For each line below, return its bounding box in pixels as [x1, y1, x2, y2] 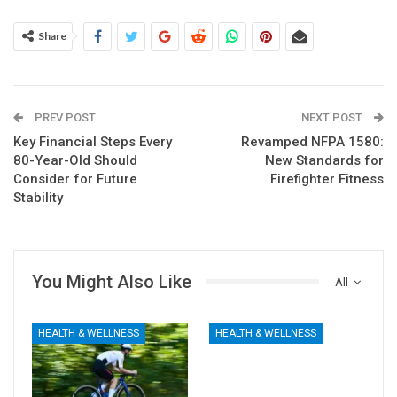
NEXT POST [301, 110, 365, 124]
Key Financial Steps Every [13, 133, 172, 150]
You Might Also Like [32, 270, 191, 292]
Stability [13, 189, 63, 206]
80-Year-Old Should [13, 152, 137, 168]
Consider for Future [13, 170, 137, 187]
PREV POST [32, 110, 96, 124]
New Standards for [265, 152, 384, 168]
